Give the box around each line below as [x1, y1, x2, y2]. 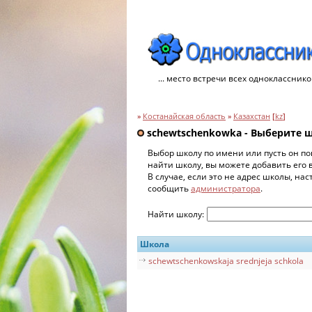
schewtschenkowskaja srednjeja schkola [148, 254, 304, 267]
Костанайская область [143, 111, 226, 121]
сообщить [148, 182, 191, 194]
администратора [191, 182, 260, 194]
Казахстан [233, 111, 270, 121]
